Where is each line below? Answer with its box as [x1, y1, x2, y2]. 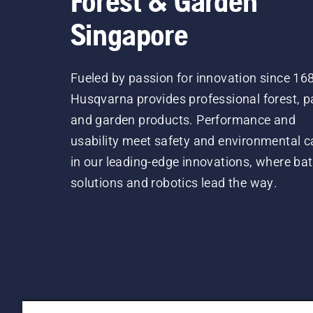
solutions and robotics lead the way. [70, 175, 278, 191]
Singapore [70, 17, 189, 52]
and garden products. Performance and [70, 112, 296, 128]
